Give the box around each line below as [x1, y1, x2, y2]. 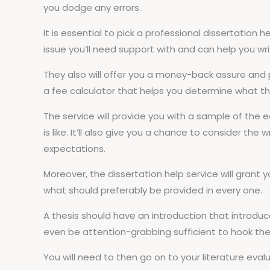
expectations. [43, 142, 105, 155]
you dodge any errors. [43, 1, 141, 14]
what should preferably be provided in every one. [43, 184, 262, 196]
